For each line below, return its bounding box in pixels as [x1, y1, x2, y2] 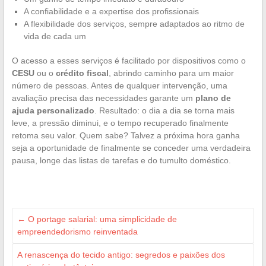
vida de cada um [23, 31, 86, 41]
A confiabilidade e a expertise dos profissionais [23, 6, 199, 16]
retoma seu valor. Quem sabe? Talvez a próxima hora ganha [11, 130, 240, 140]
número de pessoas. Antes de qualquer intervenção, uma [11, 80, 227, 90]
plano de [195, 93, 231, 103]
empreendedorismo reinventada [17, 226, 138, 236]
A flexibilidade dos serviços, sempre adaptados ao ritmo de [23, 18, 245, 28]
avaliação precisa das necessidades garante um [11, 93, 195, 103]
